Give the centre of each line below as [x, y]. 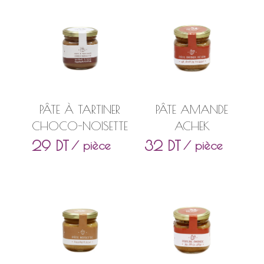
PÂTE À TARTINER [80, 110]
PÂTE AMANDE [192, 110]
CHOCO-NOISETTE [80, 126]
